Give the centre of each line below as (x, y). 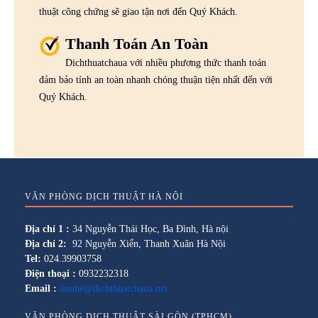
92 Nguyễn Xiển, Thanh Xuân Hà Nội (146, 244)
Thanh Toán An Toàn (137, 44)
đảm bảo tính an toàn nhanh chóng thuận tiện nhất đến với (156, 80)
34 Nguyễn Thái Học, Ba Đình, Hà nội (149, 229)
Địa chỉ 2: (46, 244)
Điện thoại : (50, 274)
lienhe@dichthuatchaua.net (114, 289)
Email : (41, 289)
